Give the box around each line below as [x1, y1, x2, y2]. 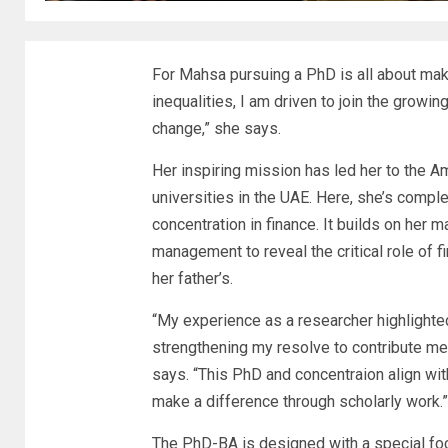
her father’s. [151, 268, 233, 288]
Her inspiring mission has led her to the [151, 160, 430, 180]
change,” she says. [151, 118, 281, 138]
